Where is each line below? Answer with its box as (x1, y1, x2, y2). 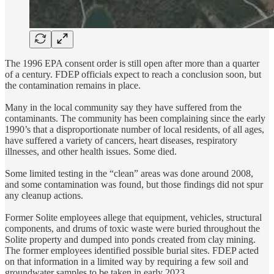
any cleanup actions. (5, 190, 83, 201)
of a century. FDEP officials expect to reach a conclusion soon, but (5, 69, 261, 80)
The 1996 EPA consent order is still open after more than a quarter (5, 58, 259, 69)
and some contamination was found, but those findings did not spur (5, 179, 263, 190)
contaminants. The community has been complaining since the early (5, 113, 265, 124)
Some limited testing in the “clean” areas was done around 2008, (5, 168, 253, 179)
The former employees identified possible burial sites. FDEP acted (5, 245, 259, 256)
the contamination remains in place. (5, 80, 146, 91)
